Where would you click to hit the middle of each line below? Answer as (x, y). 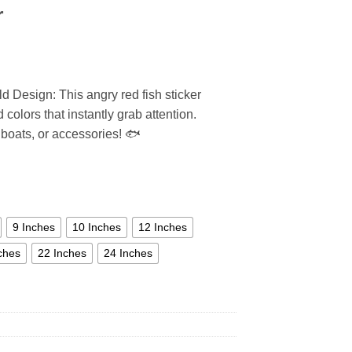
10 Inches (97, 227)
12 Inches (163, 227)
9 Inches (34, 227)
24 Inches (128, 253)
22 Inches (62, 253)
